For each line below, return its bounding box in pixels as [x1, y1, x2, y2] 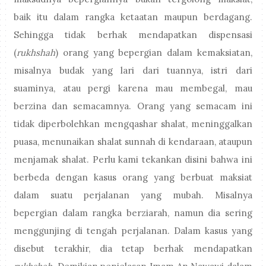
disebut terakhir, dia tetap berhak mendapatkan [14, 242, 252, 254]
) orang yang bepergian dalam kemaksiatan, [55, 46, 252, 58]
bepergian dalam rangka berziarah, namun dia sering [14, 207, 252, 218]
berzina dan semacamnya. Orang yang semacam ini [14, 100, 252, 112]
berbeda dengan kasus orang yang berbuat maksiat [14, 171, 252, 183]
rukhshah [17, 46, 56, 58]
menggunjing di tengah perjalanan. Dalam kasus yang [14, 224, 252, 236]
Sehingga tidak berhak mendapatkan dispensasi [14, 28, 252, 40]
